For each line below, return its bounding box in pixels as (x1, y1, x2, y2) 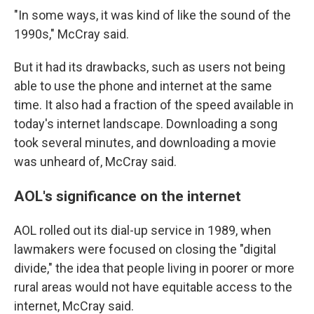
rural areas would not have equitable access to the (14, 279, 292, 294)
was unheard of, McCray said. (14, 153, 177, 169)
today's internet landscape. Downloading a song (14, 116, 278, 131)
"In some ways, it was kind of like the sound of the (14, 7, 291, 22)
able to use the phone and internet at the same (14, 78, 272, 93)
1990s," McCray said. (14, 26, 129, 41)
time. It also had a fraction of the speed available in (14, 97, 294, 112)
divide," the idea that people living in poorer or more (14, 260, 294, 275)
